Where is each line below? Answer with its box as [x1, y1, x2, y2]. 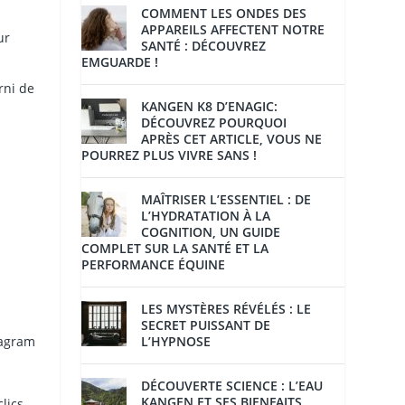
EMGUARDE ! [81, 53, 159, 71]
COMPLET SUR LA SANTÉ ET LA [81, 240, 269, 258]
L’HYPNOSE [141, 333, 212, 351]
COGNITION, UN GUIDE [141, 223, 281, 241]
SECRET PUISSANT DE [141, 316, 271, 334]
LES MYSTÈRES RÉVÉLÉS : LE [141, 300, 312, 318]
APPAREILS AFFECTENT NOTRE [141, 21, 325, 39]
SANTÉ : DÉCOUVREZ [141, 37, 267, 55]
